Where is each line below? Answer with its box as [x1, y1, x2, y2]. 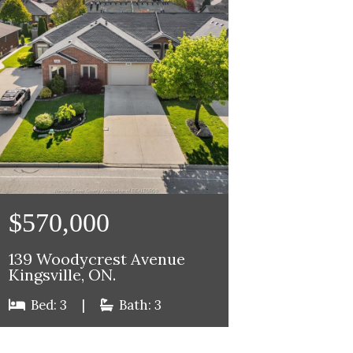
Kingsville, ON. [8, 265, 116, 286]
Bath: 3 [115, 296, 162, 314]
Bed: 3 [27, 296, 70, 314]
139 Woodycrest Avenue [8, 249, 185, 270]
